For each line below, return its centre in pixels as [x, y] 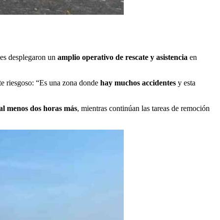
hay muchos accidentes [138, 82]
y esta [186, 82]
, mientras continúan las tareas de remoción [143, 108]
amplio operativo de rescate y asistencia [123, 57]
